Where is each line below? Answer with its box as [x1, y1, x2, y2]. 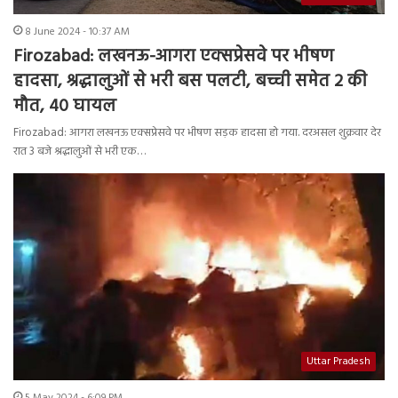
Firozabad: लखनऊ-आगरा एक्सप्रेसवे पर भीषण [13, 43, 334, 72]
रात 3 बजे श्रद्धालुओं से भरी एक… [13, 142, 146, 162]
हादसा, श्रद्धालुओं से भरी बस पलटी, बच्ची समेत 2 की [13, 68, 367, 97]
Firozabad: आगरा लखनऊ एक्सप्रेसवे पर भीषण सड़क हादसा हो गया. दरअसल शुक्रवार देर [13, 123, 381, 143]
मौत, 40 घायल [13, 92, 116, 122]
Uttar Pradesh [306, 353, 370, 371]
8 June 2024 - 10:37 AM [25, 23, 130, 42]
